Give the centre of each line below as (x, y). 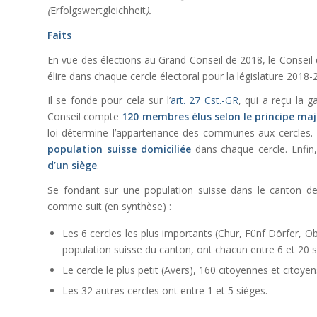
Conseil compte (85, 117)
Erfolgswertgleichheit (98, 10)
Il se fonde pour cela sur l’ (109, 100)
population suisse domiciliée (119, 149)
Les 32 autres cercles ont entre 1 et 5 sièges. (165, 291)
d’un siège (72, 166)
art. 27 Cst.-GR (204, 100)
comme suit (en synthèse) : (109, 207)
